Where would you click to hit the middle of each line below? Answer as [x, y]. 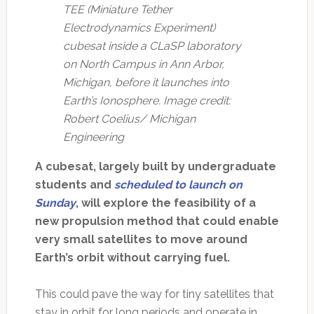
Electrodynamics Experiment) [139, 27]
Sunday [55, 203]
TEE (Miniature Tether [117, 9]
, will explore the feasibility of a [165, 203]
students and [74, 184]
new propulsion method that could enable [157, 221]
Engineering [93, 137]
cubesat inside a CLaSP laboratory [152, 46]
